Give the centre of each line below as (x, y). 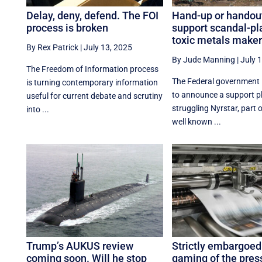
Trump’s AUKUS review (80, 246)
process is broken (68, 28)
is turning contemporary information (92, 83)
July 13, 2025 (108, 48)
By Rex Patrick (53, 48)
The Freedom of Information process (93, 69)
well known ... (196, 122)
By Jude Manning (203, 60)
